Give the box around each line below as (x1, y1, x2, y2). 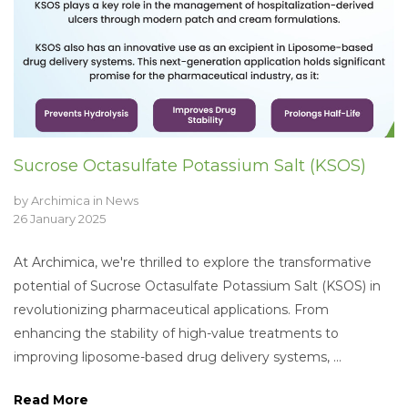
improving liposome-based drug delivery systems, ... (14, 348, 342, 365)
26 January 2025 (14, 210, 106, 226)
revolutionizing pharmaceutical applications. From (14, 301, 329, 318)
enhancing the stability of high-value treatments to (14, 324, 339, 342)
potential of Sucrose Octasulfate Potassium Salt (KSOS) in (14, 277, 381, 294)
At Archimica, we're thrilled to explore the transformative (14, 253, 372, 270)
